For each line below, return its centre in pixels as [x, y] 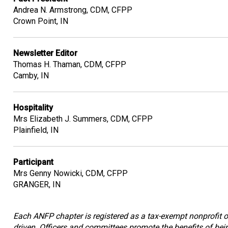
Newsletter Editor [45, 53]
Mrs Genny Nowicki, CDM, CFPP [70, 173]
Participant [33, 162]
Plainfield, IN [36, 130]
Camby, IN [31, 75]
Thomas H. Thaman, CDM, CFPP [70, 64]
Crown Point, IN [41, 21]
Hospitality [33, 107]
